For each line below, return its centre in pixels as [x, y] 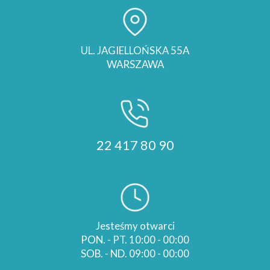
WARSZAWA [135, 64]
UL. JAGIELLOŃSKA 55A [135, 51]
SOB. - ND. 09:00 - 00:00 [135, 254]
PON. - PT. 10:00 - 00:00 [135, 240]
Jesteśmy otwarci [135, 226]
